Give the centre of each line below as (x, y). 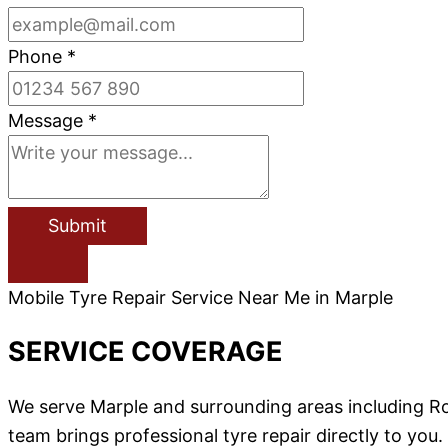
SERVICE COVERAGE (145, 352)
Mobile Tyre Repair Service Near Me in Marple (200, 297)
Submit (77, 225)
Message (48, 120)
